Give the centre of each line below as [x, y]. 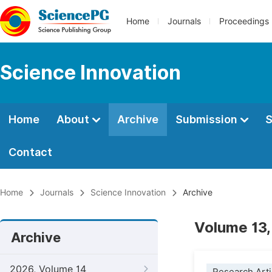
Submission [208, 119]
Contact [30, 152]
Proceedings [244, 21]
